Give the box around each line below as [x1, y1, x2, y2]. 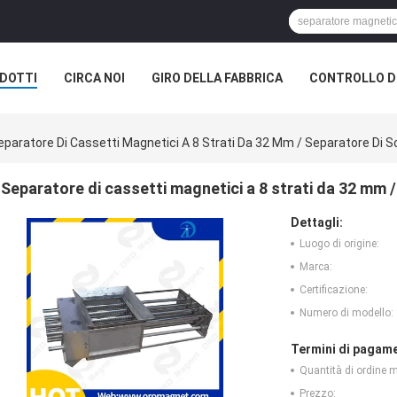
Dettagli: [291, 215, 343, 230]
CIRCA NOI [64, 71, 125, 85]
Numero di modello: [300, 307, 393, 320]
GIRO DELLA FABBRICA [152, 71, 283, 85]
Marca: [300, 261, 332, 274]
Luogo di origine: [300, 237, 379, 251]
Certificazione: [300, 284, 368, 297]
